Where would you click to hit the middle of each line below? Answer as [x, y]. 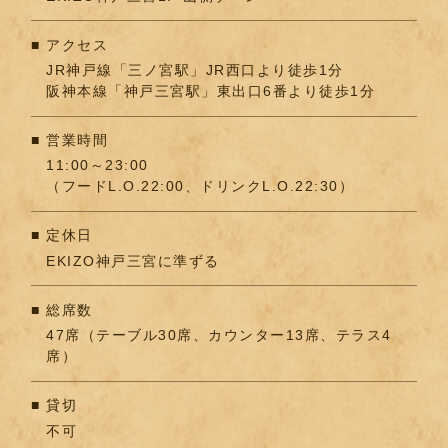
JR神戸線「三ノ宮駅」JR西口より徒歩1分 [195, 70]
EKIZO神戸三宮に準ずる [133, 260]
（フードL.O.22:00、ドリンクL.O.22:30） [200, 186]
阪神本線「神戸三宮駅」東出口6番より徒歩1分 [211, 91]
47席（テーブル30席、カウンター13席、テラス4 [219, 335]
